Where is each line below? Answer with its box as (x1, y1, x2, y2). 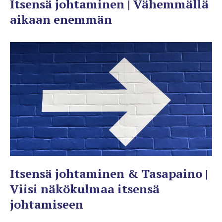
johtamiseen (10, 196, 83, 212)
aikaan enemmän (10, 11, 112, 27)
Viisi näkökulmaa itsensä (10, 180, 160, 197)
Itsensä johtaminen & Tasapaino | (10, 165, 208, 181)
